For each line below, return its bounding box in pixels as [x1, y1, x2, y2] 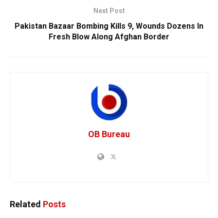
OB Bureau [88, 128, 130, 139]
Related [10, 199, 41, 209]
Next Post [93, 6, 125, 15]
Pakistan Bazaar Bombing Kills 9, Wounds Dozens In [15, 21, 203, 31]
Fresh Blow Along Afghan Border [49, 32, 169, 41]
